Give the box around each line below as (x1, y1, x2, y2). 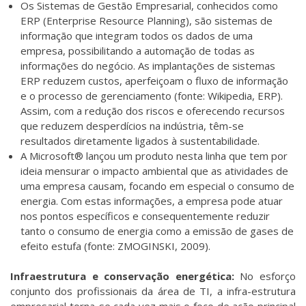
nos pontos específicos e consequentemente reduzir (20, 208, 270, 223)
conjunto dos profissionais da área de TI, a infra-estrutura (10, 284, 296, 298)
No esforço (240, 269, 296, 283)
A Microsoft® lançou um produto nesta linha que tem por (20, 148, 288, 163)
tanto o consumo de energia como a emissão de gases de (20, 223, 294, 238)
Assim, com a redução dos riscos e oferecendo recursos (20, 103, 285, 117)
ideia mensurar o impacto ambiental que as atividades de (20, 163, 288, 178)
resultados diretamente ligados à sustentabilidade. (20, 133, 260, 148)
